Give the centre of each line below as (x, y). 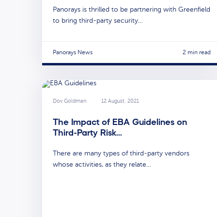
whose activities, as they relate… (102, 164)
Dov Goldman (70, 101)
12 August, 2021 (120, 101)
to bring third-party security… (98, 21)
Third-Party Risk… (87, 132)
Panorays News (73, 53)
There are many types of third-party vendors (121, 153)
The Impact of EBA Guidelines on (120, 122)
